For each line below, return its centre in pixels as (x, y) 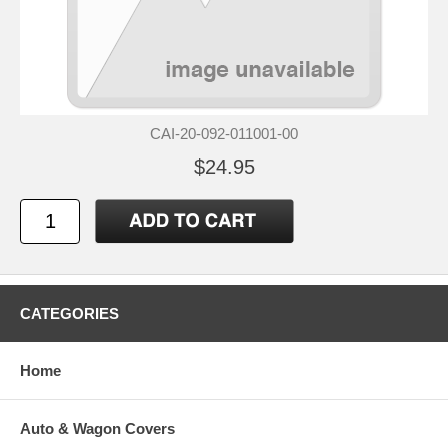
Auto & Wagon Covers (97, 428)
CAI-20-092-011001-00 (224, 133)
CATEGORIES (69, 313)
